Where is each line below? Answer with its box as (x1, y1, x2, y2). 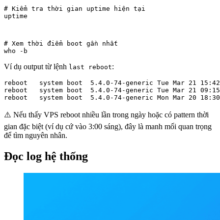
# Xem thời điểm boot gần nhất (4, 39, 118, 47)
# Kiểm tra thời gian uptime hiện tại (4, 4, 145, 12)
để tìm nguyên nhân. (4, 131, 67, 139)
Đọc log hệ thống (4, 149, 88, 163)
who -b (4, 47, 27, 55)
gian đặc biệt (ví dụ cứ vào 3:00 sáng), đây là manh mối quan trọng (4, 122, 212, 131)
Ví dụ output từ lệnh (4, 62, 69, 71)
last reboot (69, 63, 112, 71)
